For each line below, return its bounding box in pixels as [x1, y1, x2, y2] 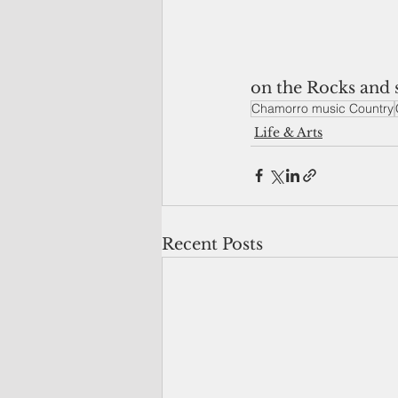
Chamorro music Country [251, 99, 394, 116]
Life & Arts [254, 123, 322, 140]
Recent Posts [162, 234, 263, 254]
